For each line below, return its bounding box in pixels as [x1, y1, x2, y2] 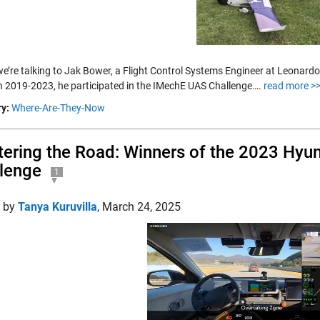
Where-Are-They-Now [11, 102, 105, 114]
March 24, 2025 [102, 200, 181, 214]
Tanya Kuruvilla [18, 200, 97, 214]
